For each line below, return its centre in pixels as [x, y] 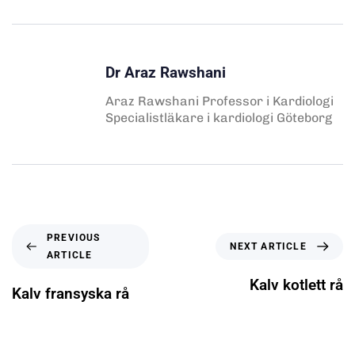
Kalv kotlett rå [296, 284]
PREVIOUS [73, 237]
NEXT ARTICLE [268, 246]
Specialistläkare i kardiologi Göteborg [219, 117]
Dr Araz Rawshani [166, 72]
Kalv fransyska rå [71, 293]
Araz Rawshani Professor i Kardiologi [219, 101]
